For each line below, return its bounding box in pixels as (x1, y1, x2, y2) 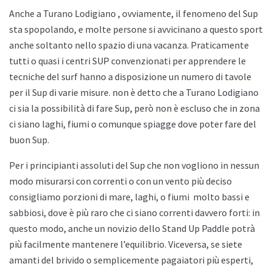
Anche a (9, 7, 43, 20)
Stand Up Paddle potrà (162, 222, 255, 235)
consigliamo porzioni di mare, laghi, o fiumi (9, 191, 191, 203)
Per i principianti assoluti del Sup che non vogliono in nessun (9, 159, 259, 172)
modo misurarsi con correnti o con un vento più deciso (9, 175, 232, 188)
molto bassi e (191, 191, 250, 203)
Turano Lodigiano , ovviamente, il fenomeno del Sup (43, 7, 258, 20)
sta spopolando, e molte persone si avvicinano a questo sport (9, 23, 263, 36)
